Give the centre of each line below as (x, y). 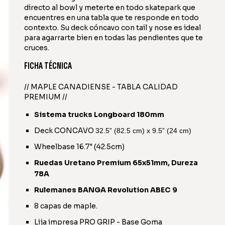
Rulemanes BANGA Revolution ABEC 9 (106, 190)
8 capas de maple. (66, 206)
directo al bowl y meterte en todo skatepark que (110, 8)
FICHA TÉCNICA (48, 66)
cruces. (37, 48)
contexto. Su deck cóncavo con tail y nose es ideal (113, 28)
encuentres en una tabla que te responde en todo (111, 18)
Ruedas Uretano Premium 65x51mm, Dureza (116, 163)
